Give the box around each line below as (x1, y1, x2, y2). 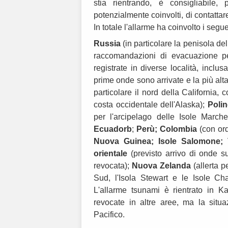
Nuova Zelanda (131, 161, 191, 170)
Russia (94, 39, 121, 48)
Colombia (160, 125, 197, 134)
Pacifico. (94, 210, 125, 219)
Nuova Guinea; (94, 137, 158, 146)
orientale (94, 149, 127, 158)
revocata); (94, 161, 132, 170)
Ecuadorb (94, 125, 132, 134)
